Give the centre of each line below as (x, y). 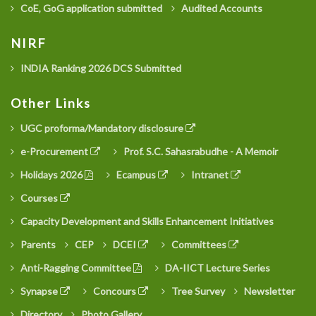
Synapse (39, 291)
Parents (37, 244)
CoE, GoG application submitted (90, 8)
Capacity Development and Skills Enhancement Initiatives (146, 221)
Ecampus (136, 175)
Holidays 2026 (51, 175)
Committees (199, 244)
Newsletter (268, 291)
